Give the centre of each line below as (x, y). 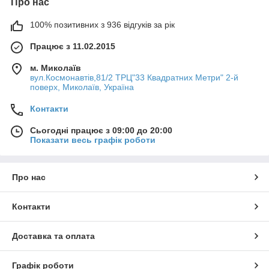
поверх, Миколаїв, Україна (82, 87)
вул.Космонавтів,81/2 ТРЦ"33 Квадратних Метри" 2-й (134, 78)
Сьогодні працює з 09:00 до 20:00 (101, 131)
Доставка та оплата (53, 236)
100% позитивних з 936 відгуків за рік (102, 25)
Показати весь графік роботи (93, 140)
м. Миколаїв (56, 68)
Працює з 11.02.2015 (73, 47)
